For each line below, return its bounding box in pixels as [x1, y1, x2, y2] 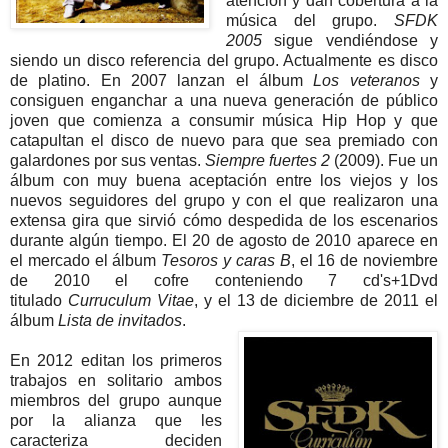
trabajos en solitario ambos [10, 372, 223, 390]
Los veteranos [313, 72, 420, 90]
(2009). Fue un [330, 152, 438, 170]
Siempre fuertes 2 [205, 152, 330, 170]
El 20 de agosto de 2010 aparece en [171, 232, 439, 250]
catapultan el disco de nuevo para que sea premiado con [10, 132, 438, 150]
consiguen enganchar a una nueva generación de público [10, 92, 438, 110]
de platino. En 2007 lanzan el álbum [10, 72, 314, 90]
